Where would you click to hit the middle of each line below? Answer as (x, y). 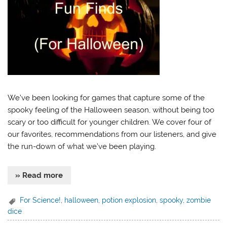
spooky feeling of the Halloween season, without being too (111, 110)
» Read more (39, 175)
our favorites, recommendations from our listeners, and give (112, 135)
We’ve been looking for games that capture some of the (106, 98)
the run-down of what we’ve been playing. (82, 147)
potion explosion (129, 200)
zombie (199, 200)
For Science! (41, 200)
